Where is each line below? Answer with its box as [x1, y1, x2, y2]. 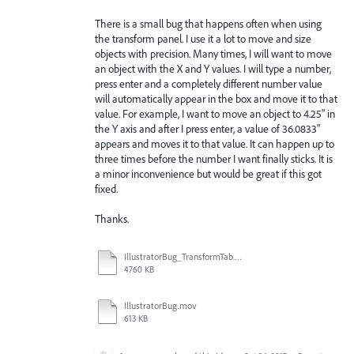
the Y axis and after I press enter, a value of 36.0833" [95, 121, 320, 136]
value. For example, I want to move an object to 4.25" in [95, 106, 335, 121]
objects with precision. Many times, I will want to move [95, 46, 332, 61]
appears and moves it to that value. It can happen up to [95, 136, 334, 151]
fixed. [95, 181, 118, 196]
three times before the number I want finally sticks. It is [95, 151, 333, 166]
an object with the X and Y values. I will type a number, [95, 61, 331, 76]
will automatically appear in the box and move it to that [95, 91, 337, 106]
